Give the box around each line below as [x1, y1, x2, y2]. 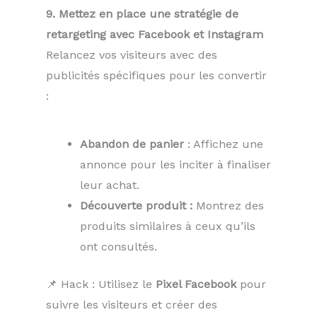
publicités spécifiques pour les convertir [46, 69, 267, 83]
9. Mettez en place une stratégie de [46, 7, 238, 21]
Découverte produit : [80, 199, 192, 213]
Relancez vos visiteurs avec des [46, 48, 217, 62]
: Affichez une [184, 137, 263, 151]
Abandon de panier [80, 137, 184, 151]
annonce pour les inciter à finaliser [80, 158, 271, 172]
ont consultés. [80, 240, 157, 254]
